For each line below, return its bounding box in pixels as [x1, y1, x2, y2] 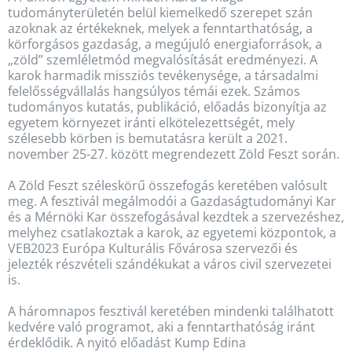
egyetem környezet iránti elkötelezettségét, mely [8, 113, 295, 131]
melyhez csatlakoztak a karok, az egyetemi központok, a [8, 223, 336, 241]
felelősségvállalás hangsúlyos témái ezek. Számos [8, 82, 300, 100]
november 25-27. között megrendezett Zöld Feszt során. [8, 145, 339, 163]
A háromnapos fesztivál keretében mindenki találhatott [8, 302, 334, 320]
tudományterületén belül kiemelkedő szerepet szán [8, 3, 313, 21]
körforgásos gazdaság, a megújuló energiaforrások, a [8, 35, 322, 53]
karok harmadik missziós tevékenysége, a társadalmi [8, 66, 318, 84]
